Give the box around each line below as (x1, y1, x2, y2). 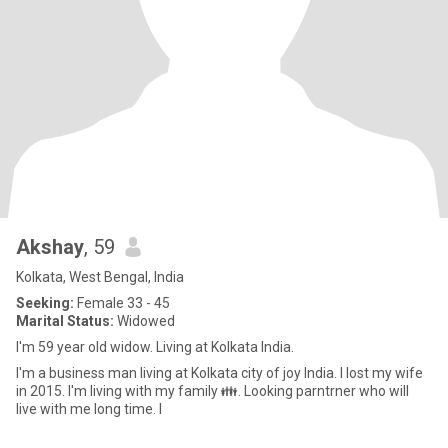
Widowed (114, 313, 175, 329)
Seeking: (16, 295, 74, 311)
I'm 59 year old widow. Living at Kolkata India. (16, 339, 294, 355)
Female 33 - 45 (74, 295, 170, 311)
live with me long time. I (16, 401, 162, 417)
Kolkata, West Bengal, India (16, 269, 184, 285)
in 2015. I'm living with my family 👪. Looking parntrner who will (16, 383, 244, 399)
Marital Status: (16, 313, 114, 329)
